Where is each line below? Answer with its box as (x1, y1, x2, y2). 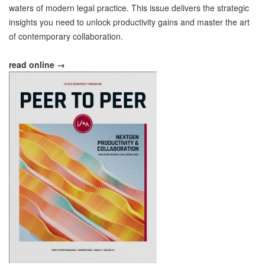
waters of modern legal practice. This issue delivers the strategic (9, 2, 249, 14)
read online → (9, 59, 65, 71)
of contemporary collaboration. (9, 30, 123, 43)
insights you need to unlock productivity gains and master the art (9, 16, 250, 28)
